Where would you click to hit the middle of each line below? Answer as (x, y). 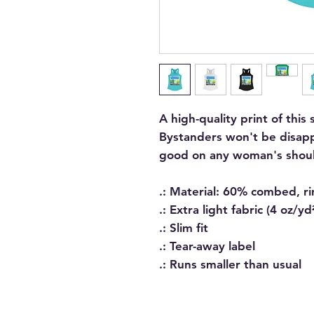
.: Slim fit (184, 228)
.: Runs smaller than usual (230, 264)
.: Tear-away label (207, 246)
